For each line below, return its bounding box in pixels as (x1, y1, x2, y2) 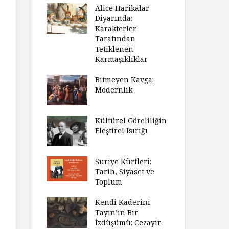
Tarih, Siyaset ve (95, 167, 154, 176)
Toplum (95, 177, 122, 187)
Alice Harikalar (95, 3, 149, 13)
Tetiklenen (95, 44, 133, 54)
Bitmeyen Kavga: (95, 75, 154, 84)
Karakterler (95, 24, 136, 33)
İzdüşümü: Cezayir (95, 218, 161, 227)
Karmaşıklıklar (95, 54, 148, 64)
